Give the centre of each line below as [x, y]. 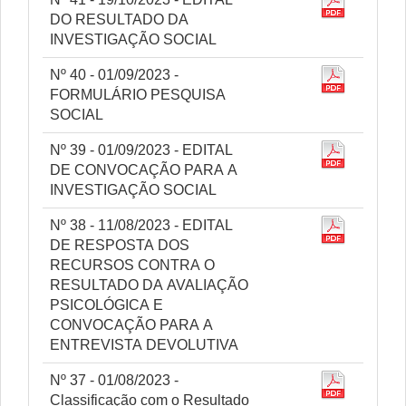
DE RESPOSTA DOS [120, 245]
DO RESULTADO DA [119, 19]
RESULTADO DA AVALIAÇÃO [149, 285]
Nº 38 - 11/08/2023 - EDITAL [141, 225]
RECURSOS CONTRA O [132, 265]
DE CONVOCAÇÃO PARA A [144, 170]
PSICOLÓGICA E [106, 305]
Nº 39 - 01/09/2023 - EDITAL [141, 150]
